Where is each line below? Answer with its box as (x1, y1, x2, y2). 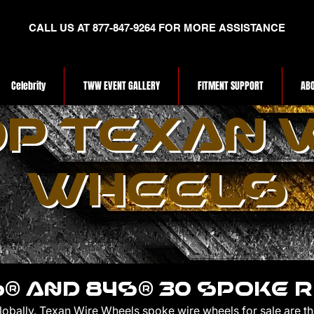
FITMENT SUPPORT (197, 78, 264, 94)
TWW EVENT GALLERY (83, 78, 160, 94)
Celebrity (11, 78, 46, 94)
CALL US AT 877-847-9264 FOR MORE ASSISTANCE (29, 22, 285, 34)
